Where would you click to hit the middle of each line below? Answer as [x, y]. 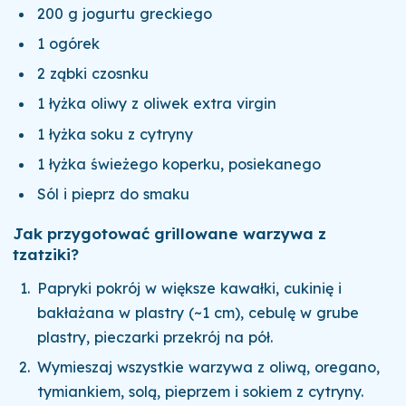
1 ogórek [69, 43]
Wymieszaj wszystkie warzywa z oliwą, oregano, [209, 367]
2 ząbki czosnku [93, 74]
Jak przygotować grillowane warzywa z [169, 234]
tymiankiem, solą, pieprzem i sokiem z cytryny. [201, 392]
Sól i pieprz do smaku [114, 194]
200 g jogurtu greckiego [125, 13]
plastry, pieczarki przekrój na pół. [155, 337]
